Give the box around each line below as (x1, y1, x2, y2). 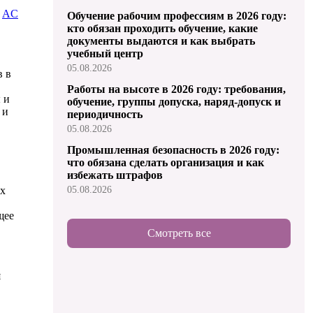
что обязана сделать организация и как (67, 156, 264, 168)
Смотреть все (147, 226, 211, 239)
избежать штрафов (67, 168, 163, 181)
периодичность (67, 108, 143, 120)
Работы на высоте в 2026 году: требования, (67, 82, 286, 95)
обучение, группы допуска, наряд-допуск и (67, 95, 281, 108)
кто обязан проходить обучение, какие (67, 22, 258, 34)
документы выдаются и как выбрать (67, 34, 255, 47)
